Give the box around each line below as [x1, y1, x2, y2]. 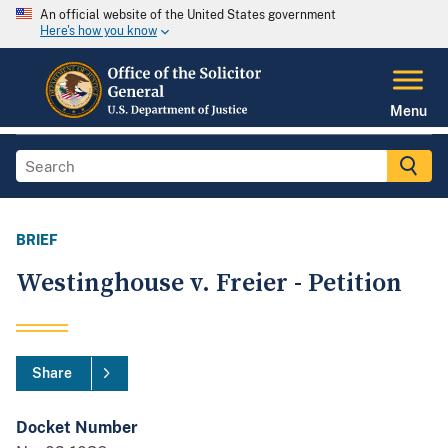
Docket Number [16, 418, 138, 438]
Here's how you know [40, 24, 157, 39]
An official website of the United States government [40, 8, 336, 22]
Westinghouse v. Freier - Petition [16, 267, 402, 301]
